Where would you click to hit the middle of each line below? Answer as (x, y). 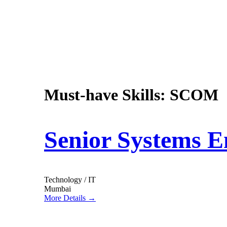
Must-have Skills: (107, 95)
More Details (66, 198)
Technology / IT (70, 180)
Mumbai (58, 189)
